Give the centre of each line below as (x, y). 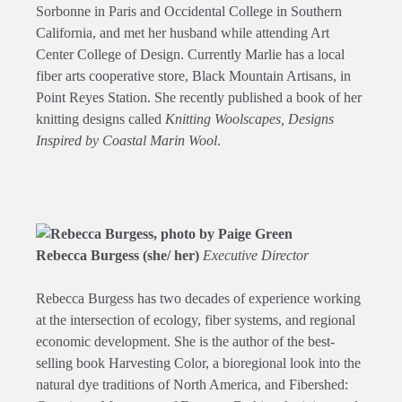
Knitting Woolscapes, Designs (249, 119)
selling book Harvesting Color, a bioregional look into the (198, 363)
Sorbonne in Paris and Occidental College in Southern (189, 12)
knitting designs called (100, 119)
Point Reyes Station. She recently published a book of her (199, 98)
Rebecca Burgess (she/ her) (119, 256)
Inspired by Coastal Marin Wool (127, 141)
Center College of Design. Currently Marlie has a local (190, 55)
